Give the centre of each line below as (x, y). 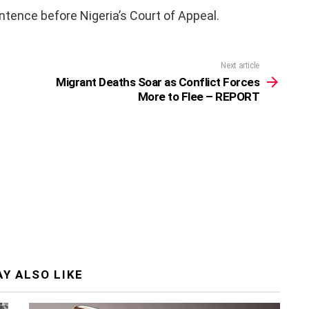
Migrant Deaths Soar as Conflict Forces (158, 82)
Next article (240, 66)
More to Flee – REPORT (198, 97)
